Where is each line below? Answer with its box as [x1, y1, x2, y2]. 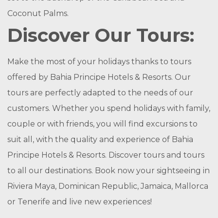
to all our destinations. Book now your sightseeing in [7, 166, 210, 175]
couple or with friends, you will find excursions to [7, 119, 198, 128]
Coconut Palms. [7, 9, 69, 18]
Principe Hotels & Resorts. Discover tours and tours [7, 150, 204, 160]
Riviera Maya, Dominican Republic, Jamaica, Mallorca [7, 182, 208, 191]
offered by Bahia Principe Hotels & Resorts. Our [7, 73, 191, 82]
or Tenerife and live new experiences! [7, 197, 152, 206]
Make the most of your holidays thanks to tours [7, 57, 191, 66]
